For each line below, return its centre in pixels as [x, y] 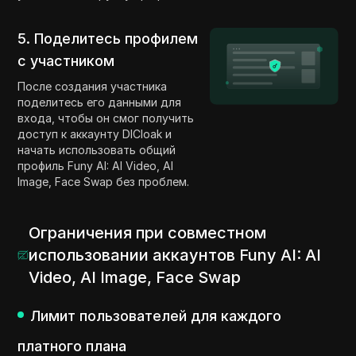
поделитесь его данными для [100, 103]
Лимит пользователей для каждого [156, 316]
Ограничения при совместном [147, 233]
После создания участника [93, 87]
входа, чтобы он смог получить [106, 118]
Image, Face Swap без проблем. [104, 182]
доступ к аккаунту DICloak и [95, 134]
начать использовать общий [97, 150]
